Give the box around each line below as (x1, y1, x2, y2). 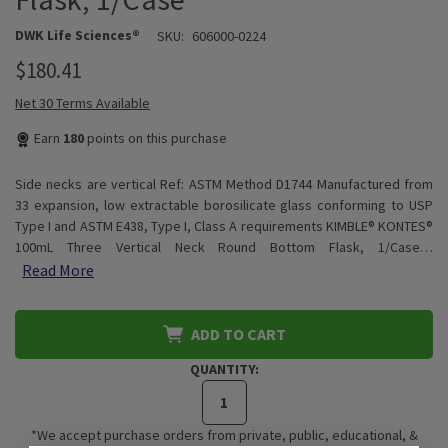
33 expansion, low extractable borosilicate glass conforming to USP (15, 196, 433, 214)
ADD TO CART (190, 324, 286, 344)
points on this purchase (84, 129, 227, 147)
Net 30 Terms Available (15, 94, 150, 112)
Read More (22, 260, 94, 280)
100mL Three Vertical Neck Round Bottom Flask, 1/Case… (15, 238, 433, 256)
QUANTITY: (189, 360, 259, 378)
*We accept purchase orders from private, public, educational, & (30, 426, 418, 444)
